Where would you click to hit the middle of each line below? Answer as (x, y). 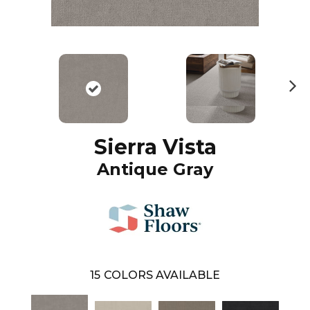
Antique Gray (155, 170)
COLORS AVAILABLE (162, 275)
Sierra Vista (155, 147)
